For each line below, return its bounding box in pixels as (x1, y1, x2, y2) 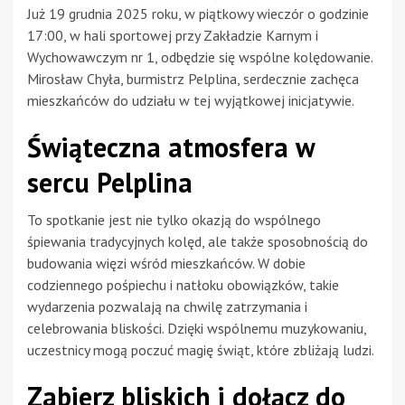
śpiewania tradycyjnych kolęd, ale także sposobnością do (27, 232, 368, 251)
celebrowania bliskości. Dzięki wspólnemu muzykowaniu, (27, 319, 366, 338)
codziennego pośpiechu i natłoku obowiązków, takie (27, 276, 339, 295)
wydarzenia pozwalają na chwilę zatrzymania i (27, 297, 307, 316)
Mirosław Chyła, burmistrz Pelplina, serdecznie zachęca (27, 70, 359, 89)
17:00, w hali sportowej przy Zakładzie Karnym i (27, 26, 318, 45)
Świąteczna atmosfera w (27, 129, 315, 165)
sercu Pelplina (27, 165, 193, 201)
